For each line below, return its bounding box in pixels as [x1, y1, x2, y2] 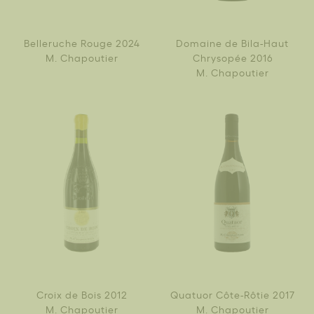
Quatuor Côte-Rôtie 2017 [170, 287, 295, 301]
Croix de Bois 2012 [36, 287, 128, 301]
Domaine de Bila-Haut [176, 35, 289, 49]
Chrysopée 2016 [192, 50, 273, 64]
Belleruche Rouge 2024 [23, 35, 140, 49]
